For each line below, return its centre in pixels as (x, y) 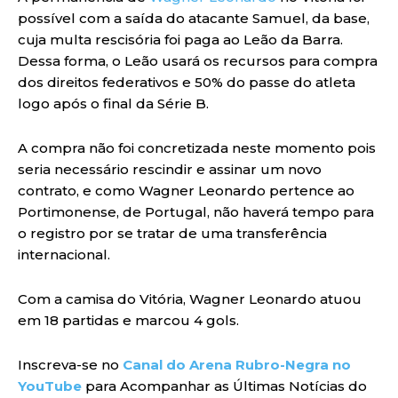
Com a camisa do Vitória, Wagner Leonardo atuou (190, 298)
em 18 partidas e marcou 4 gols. (128, 320)
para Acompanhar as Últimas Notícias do (224, 386)
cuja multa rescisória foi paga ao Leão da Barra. (180, 39)
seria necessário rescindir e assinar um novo (170, 169)
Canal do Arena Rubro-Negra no (237, 364)
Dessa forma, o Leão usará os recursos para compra (198, 60)
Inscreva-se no (70, 364)
